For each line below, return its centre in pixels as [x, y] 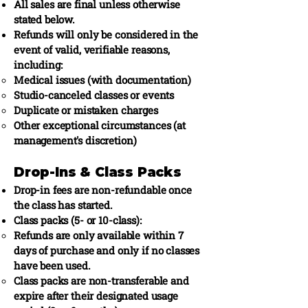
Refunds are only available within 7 [99, 235]
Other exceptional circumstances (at [100, 125]
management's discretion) [75, 140]
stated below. [45, 19]
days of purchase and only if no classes [107, 250]
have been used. [52, 265]
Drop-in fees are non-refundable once [103, 190]
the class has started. [63, 205]
